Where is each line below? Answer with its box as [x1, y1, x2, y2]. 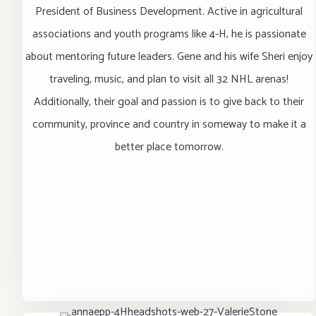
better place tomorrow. [114, 138, 224, 157]
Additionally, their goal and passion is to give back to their [34, 92, 305, 111]
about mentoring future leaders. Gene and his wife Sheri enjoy [25, 47, 313, 66]
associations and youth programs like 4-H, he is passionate [32, 25, 306, 44]
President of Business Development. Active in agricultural [35, 2, 303, 21]
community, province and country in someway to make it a [32, 115, 306, 134]
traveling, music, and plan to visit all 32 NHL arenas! [49, 70, 289, 89]
